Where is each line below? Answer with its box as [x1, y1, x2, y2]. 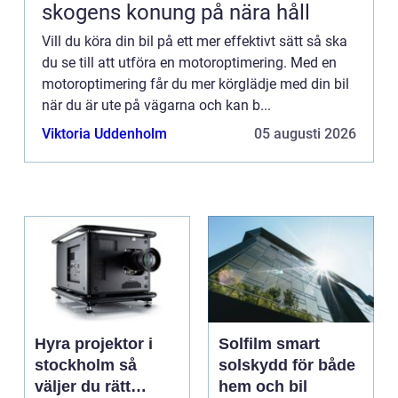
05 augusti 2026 [254, 125, 356, 143]
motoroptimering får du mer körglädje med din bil [42, 76, 349, 93]
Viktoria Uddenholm [42, 125, 167, 143]
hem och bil [219, 378, 307, 396]
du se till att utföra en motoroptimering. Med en [42, 54, 337, 72]
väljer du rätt [35, 378, 131, 396]
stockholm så [35, 356, 119, 375]
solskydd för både [219, 356, 355, 375]
